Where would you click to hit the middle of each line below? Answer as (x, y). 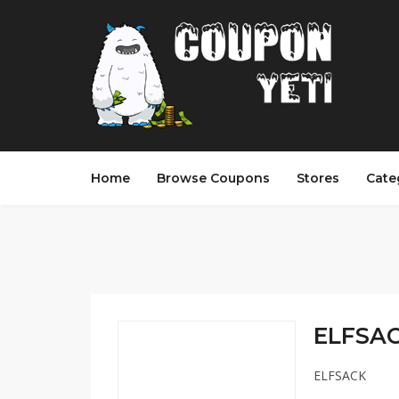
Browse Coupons (213, 178)
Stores (318, 178)
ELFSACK (340, 375)
